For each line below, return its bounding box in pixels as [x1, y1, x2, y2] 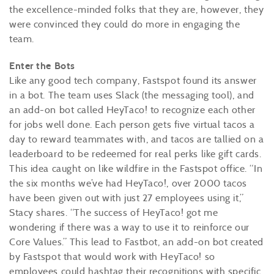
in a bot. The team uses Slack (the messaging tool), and [9, 89, 254, 101]
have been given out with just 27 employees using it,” [9, 192, 244, 204]
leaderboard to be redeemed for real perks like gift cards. [9, 148, 262, 160]
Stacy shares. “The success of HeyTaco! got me [9, 207, 218, 218]
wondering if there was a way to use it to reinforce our [9, 221, 250, 233]
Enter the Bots [9, 60, 75, 72]
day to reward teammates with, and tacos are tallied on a [9, 133, 264, 145]
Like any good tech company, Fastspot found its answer [9, 75, 257, 86]
